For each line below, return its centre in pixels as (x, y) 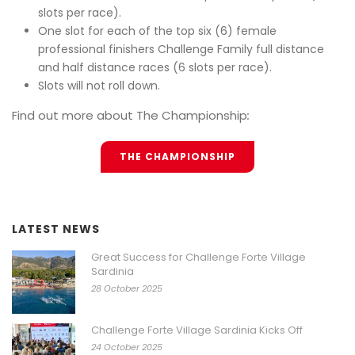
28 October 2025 (127, 288)
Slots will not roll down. (99, 86)
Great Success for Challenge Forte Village (198, 257)
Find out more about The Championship (130, 115)
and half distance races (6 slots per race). (155, 67)
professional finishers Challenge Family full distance (181, 49)
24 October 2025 (127, 347)
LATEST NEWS (56, 229)
